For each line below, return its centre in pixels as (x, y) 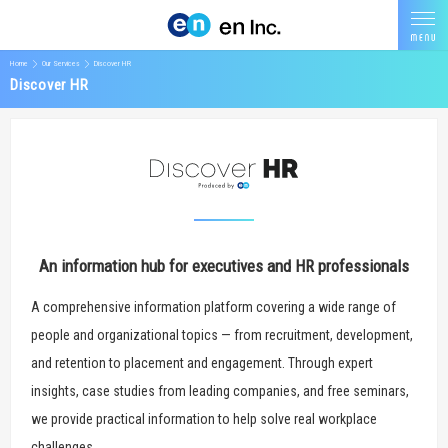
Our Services (61, 64)
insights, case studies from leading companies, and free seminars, (220, 391)
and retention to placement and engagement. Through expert (202, 363)
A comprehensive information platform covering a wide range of (213, 307)
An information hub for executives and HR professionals (224, 266)
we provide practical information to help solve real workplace (204, 419)
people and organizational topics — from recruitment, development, (222, 335)
